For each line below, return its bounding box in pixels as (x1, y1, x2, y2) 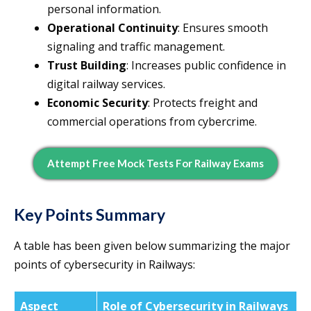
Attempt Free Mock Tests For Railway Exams (47, 157, 264, 170)
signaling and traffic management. (47, 39, 225, 55)
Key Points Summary (14, 205, 165, 225)
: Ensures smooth (178, 20, 268, 36)
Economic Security (47, 95, 148, 111)
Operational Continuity (47, 20, 178, 36)
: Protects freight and (148, 95, 258, 111)
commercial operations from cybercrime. (47, 114, 257, 130)
